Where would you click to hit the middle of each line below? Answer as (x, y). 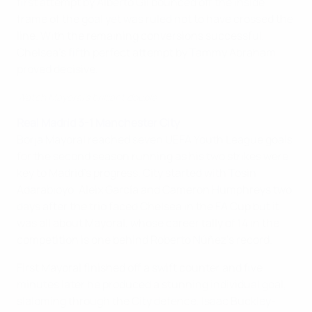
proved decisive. (57, 69)
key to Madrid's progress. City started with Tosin (136, 173)
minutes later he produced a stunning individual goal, (151, 284)
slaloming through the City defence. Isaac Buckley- (146, 301)
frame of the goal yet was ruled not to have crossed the (155, 19)
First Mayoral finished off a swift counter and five (140, 268)
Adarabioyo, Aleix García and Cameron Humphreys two (154, 190)
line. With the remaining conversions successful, (141, 36)
